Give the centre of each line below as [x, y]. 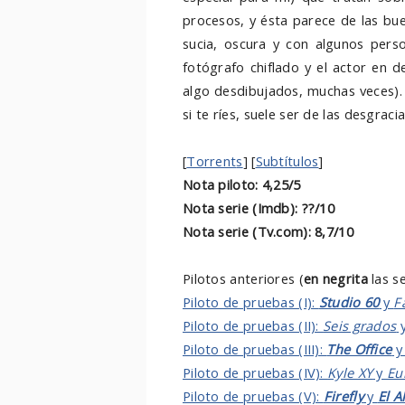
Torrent [212, 161]
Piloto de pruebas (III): [255, 349]
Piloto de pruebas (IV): [255, 372]
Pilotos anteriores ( [243, 278]
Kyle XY [350, 372]
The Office [359, 349]
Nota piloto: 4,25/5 [242, 184]
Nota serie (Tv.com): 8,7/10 [268, 231]
